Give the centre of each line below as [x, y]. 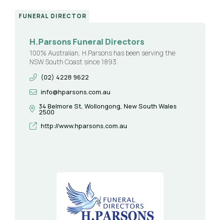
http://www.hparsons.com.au [84, 126]
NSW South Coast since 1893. [74, 62]
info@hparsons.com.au [75, 92]
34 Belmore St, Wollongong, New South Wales [108, 106]
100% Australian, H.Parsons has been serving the [102, 53]
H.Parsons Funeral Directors [87, 41]
